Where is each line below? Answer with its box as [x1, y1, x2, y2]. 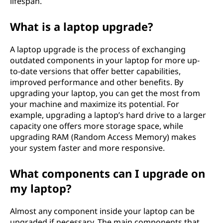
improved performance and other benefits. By [10, 76, 183, 88]
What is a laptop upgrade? [10, 18, 153, 34]
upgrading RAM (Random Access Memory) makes [10, 131, 196, 142]
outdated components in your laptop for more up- [10, 54, 200, 66]
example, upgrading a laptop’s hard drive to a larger [10, 109, 206, 120]
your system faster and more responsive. [10, 142, 165, 153]
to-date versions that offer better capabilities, [10, 65, 181, 77]
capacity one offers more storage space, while [10, 120, 183, 131]
